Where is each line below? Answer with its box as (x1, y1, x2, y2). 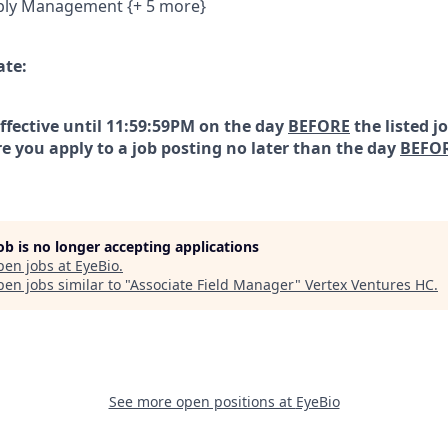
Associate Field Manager (130, 275, 295, 294)
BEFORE (288, 115, 350, 137)
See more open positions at (108, 392, 296, 411)
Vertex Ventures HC (305, 275, 434, 294)
